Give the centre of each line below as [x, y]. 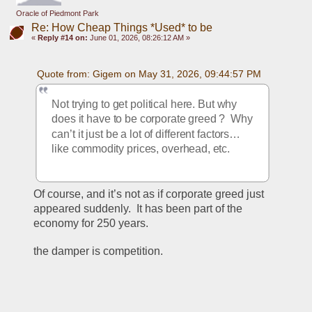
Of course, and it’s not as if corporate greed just [149, 194]
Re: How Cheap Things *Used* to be [122, 28]
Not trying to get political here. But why [145, 103]
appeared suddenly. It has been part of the [138, 208]
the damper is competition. [103, 251]
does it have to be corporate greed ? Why [152, 118]
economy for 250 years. [91, 223]
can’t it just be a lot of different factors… [146, 134]
